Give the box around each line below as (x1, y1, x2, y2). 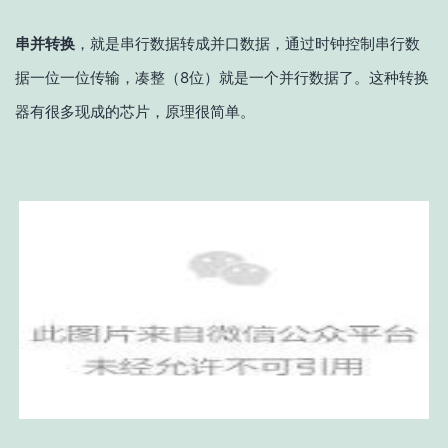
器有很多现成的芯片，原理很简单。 (15, 102, 255, 122)
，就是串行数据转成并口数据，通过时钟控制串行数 (75, 34, 420, 54)
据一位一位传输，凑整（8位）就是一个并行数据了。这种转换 (15, 68, 429, 88)
